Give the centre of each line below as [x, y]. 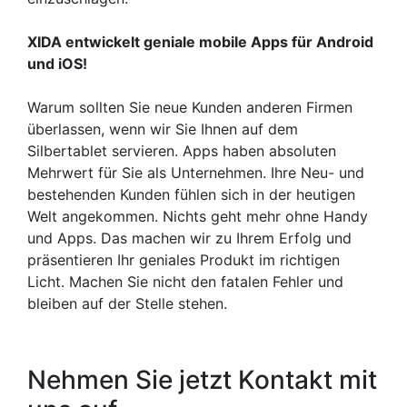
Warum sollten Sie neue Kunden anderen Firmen [190, 107]
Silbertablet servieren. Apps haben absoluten [182, 150]
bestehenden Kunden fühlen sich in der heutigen [191, 194]
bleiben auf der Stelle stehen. [127, 303]
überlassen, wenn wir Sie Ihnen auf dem [163, 129]
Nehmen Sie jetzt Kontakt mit [202, 379]
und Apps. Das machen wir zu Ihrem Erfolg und [189, 238]
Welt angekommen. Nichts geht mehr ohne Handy [198, 216]
